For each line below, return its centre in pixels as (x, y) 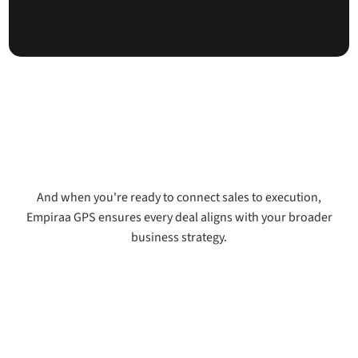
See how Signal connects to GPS (179, 289)
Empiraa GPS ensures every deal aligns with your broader (179, 218)
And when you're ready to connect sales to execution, (179, 198)
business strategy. (179, 238)
